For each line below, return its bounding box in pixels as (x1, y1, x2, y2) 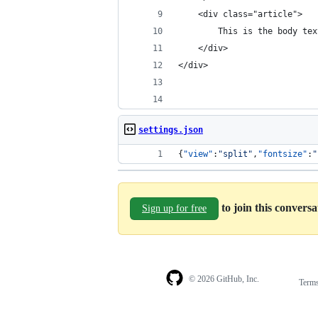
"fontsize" (258, 149, 307, 159)
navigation (264, 291, 310, 303)
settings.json (138, 125, 203, 135)
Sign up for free (142, 203, 207, 214)
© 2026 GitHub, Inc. (188, 273, 259, 284)
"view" (183, 149, 213, 159)
